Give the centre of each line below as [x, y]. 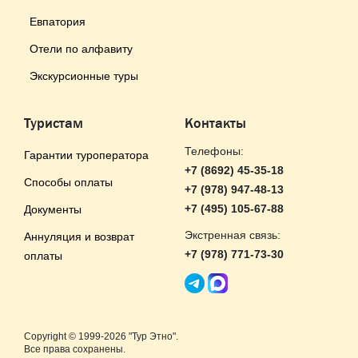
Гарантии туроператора [86, 155]
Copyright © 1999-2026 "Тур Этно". [101, 336]
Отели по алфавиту [81, 48]
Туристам [54, 123]
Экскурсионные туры [84, 76]
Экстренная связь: [233, 235]
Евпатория [58, 21]
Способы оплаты [68, 182]
